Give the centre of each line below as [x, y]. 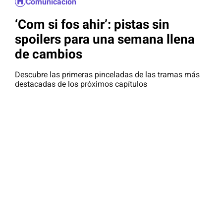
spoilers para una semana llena [105, 39]
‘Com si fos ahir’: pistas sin [92, 24]
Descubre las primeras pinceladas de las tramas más [107, 75]
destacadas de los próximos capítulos [81, 84]
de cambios [49, 54]
